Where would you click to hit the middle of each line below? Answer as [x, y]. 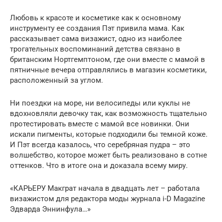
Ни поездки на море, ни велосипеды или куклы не [100, 103]
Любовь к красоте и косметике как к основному [95, 18]
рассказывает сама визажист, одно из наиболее [96, 38]
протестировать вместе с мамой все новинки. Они [100, 124]
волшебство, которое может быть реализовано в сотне [109, 155]
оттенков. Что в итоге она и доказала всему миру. [99, 165]
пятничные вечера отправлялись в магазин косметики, [108, 70]
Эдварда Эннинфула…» [50, 209]
